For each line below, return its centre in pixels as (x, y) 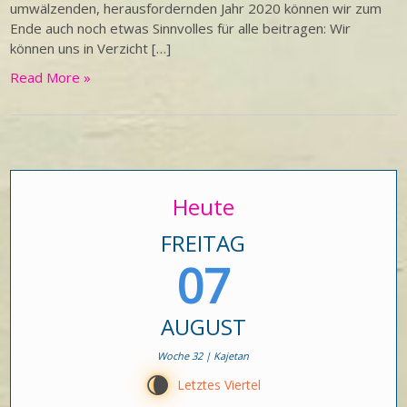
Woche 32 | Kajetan (203, 356)
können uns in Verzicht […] (91, 48)
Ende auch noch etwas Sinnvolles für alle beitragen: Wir (181, 28)
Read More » (51, 77)
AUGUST (203, 327)
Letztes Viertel (219, 385)
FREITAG (203, 243)
